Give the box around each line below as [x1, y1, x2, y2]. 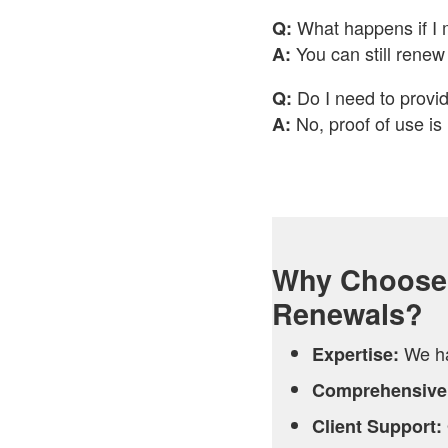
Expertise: [312, 340, 399, 367]
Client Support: [312, 412, 442, 439]
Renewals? [272, 292, 423, 334]
